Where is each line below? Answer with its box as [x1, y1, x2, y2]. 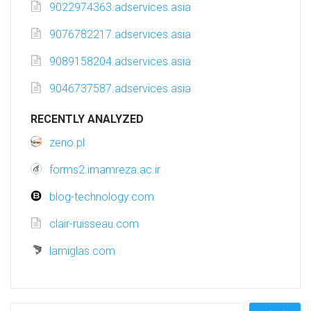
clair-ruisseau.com [49, 217, 139, 231]
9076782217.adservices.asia [49, 28, 191, 42]
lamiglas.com [49, 244, 115, 258]
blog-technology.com [49, 190, 154, 204]
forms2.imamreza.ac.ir [49, 163, 160, 177]
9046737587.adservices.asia [49, 82, 191, 96]
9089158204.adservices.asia [49, 55, 191, 69]
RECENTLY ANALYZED [31, 112, 144, 126]
